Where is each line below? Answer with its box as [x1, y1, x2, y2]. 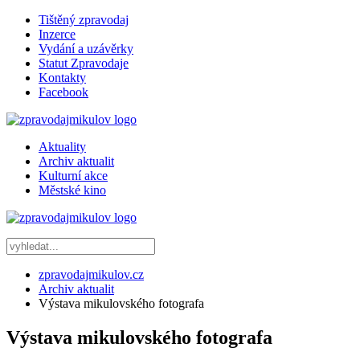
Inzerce [39, 27, 76, 41]
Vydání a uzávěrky [39, 42, 133, 55]
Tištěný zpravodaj [39, 13, 129, 27]
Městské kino [39, 183, 106, 197]
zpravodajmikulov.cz [39, 268, 144, 281]
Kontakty [39, 71, 86, 84]
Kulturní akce [39, 169, 108, 182]
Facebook [39, 85, 88, 99]
